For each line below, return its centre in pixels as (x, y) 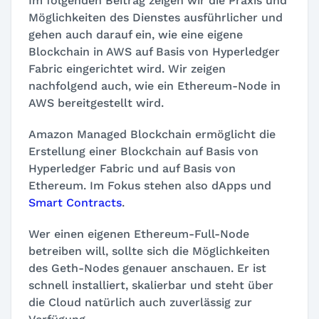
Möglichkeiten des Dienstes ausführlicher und (156, 18)
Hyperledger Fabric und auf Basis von (132, 169)
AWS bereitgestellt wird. (96, 103)
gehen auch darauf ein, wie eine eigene (136, 35)
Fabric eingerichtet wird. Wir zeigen (127, 69)
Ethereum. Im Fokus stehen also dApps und (150, 186)
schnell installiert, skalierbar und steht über (151, 286)
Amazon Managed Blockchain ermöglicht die (152, 135)
